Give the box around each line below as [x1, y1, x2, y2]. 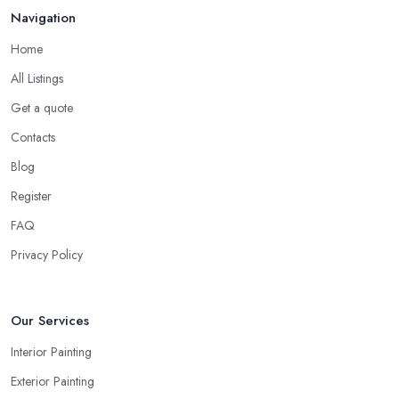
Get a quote [11, 99, 73, 118]
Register [11, 187, 52, 206]
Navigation [11, 8, 76, 28]
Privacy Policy [11, 246, 83, 265]
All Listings [11, 69, 63, 88]
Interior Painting [11, 343, 92, 362]
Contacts [11, 128, 55, 147]
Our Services [11, 311, 89, 331]
